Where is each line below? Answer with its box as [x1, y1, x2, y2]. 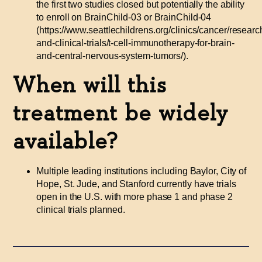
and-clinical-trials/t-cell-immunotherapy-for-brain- [36, 38, 235, 49]
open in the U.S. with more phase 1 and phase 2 [36, 191, 233, 202]
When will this [13, 73, 167, 97]
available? [13, 129, 119, 153]
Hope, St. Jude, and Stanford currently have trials [36, 178, 236, 189]
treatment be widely [13, 101, 229, 125]
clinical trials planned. [36, 204, 126, 215]
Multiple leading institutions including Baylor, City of [36, 166, 247, 176]
